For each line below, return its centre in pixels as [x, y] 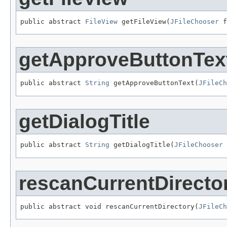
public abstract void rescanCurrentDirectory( [109, 206]
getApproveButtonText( [154, 83]
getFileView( [144, 21]
